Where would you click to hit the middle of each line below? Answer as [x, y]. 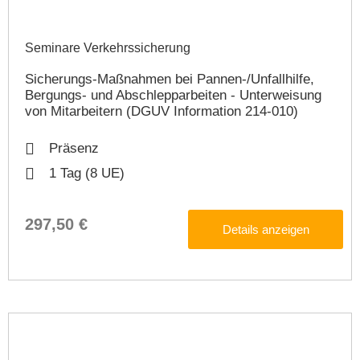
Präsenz [74, 148]
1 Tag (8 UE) [87, 173]
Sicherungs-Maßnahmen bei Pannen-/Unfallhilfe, [170, 79]
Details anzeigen [266, 229]
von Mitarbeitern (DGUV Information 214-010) [162, 111]
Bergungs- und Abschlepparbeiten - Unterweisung [173, 95]
